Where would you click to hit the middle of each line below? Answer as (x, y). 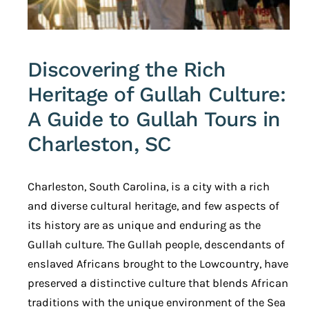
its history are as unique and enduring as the (144, 225)
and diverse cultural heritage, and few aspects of (153, 206)
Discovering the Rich (127, 69)
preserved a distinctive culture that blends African (158, 283)
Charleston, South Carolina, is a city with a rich (149, 186)
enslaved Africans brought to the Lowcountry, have (158, 263)
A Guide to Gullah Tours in (154, 119)
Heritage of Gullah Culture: (157, 94)
